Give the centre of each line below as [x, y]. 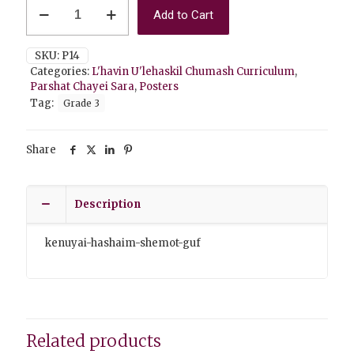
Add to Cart [183, 15]
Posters [159, 87]
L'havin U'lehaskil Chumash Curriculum [193, 72]
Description [107, 205]
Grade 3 [81, 104]
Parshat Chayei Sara [82, 87]
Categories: [61, 72]
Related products [94, 341]
